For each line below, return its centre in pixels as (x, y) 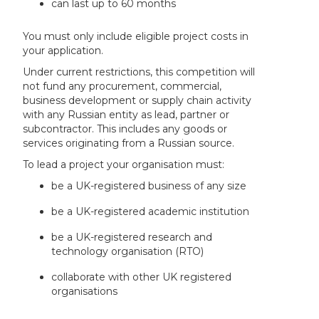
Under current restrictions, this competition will (139, 72)
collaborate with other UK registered (142, 277)
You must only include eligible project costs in (136, 36)
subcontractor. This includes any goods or (125, 129)
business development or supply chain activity (137, 100)
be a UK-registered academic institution (151, 211)
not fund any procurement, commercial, (122, 86)
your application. (63, 50)
